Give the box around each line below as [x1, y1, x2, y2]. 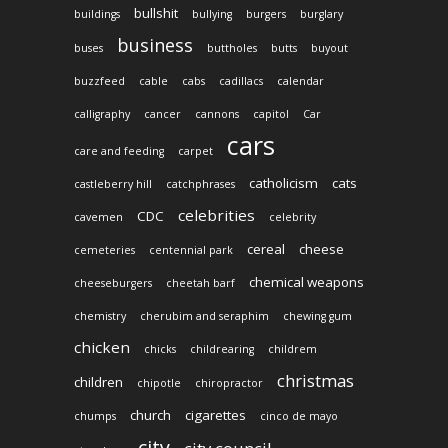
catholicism [249, 173, 318, 192]
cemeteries [74, 242, 135, 257]
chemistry [74, 308, 126, 323]
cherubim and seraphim [140, 308, 269, 323]
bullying [192, 6, 232, 21]
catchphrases [166, 176, 235, 191]
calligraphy [74, 106, 130, 121]
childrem [268, 341, 317, 356]
